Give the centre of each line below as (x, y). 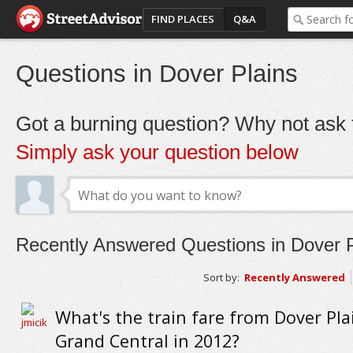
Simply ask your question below (157, 152)
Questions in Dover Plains (156, 74)
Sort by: (221, 277)
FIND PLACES (182, 19)
